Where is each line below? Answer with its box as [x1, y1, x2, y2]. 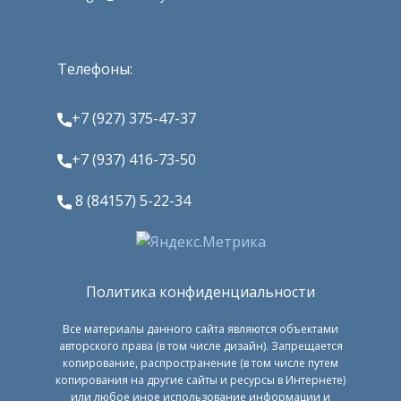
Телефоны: [57, 59, 132, 79]
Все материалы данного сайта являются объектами [63, 321, 338, 337]
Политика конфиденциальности [86, 282, 315, 302]
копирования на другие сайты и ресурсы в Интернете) [55, 372, 346, 388]
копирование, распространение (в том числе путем [63, 355, 338, 371]
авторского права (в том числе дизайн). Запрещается [58, 338, 343, 354]
